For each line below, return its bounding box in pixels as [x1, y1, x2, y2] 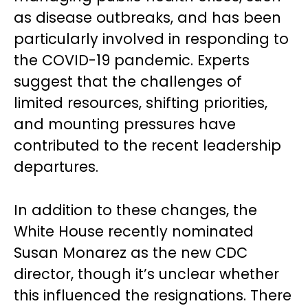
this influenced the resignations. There [14, 285, 291, 305]
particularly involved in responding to [14, 29, 289, 49]
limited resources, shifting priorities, [14, 93, 267, 113]
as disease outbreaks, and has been [14, 8, 281, 27]
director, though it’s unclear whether [14, 264, 279, 284]
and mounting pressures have [14, 114, 236, 134]
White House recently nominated [14, 221, 254, 241]
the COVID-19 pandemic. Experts [14, 50, 250, 70]
